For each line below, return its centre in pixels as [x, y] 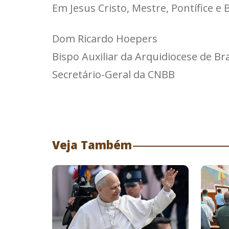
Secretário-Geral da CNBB [113, 74]
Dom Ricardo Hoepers [105, 39]
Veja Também [92, 145]
